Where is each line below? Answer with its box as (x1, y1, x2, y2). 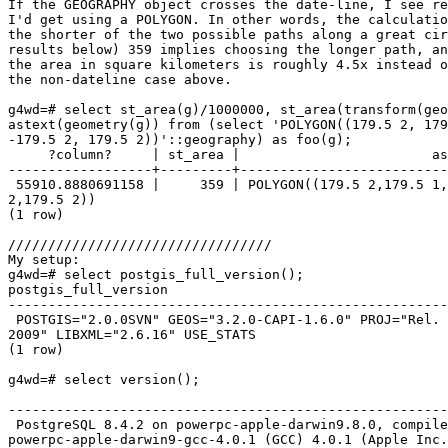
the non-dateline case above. (8, 72, 240, 88)
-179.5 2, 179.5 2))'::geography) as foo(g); (8, 132, 360, 148)
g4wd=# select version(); (8, 372, 208, 388)
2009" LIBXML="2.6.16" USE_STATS (8, 327, 264, 343)
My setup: (8, 252, 88, 268)
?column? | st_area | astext (8, 147, 48, 163)
